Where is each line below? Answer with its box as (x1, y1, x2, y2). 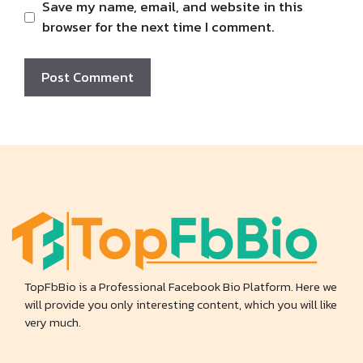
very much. (24, 313, 81, 332)
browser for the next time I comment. (41, 16, 275, 37)
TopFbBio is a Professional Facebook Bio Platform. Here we (24, 277, 337, 297)
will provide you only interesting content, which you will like (24, 295, 337, 314)
